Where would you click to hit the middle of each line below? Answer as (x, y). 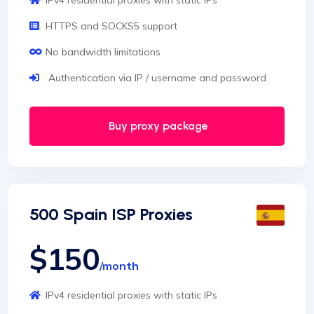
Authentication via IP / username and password (156, 78)
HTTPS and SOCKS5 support (111, 26)
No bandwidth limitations (103, 52)
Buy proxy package (157, 126)
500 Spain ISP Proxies (111, 214)
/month (119, 266)
